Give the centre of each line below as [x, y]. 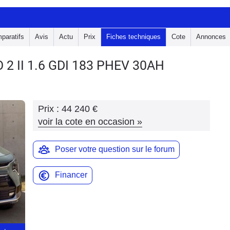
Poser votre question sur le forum [115, 149]
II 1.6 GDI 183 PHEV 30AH [91, 65]
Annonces [211, 37]
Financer [71, 175]
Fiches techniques [133, 37]
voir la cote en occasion [86, 122]
